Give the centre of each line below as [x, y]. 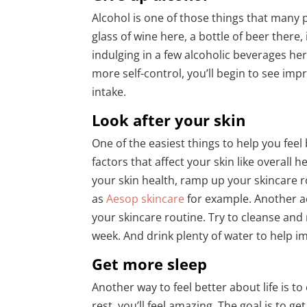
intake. [109, 92]
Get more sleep [150, 264]
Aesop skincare [146, 199]
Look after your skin [169, 120]
